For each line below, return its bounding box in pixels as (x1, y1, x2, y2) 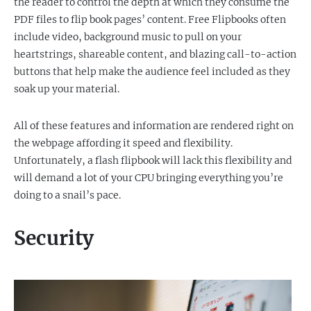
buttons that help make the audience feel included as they (14, 65, 290, 78)
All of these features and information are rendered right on (14, 119, 294, 132)
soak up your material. (14, 83, 119, 95)
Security (14, 226, 94, 251)
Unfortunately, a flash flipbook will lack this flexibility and (14, 154, 292, 167)
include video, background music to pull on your (14, 31, 242, 43)
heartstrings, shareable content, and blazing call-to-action (14, 48, 296, 60)
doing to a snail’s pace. (14, 189, 121, 201)
